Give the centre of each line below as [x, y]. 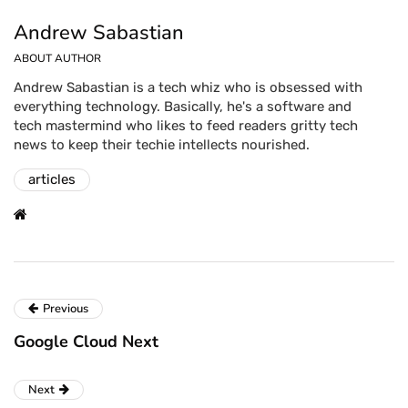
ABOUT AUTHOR [57, 59]
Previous [66, 309]
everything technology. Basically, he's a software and [183, 107]
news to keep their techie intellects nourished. [162, 145]
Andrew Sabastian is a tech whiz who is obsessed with [188, 88]
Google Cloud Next [86, 342]
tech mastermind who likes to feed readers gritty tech [186, 126]
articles [52, 180]
